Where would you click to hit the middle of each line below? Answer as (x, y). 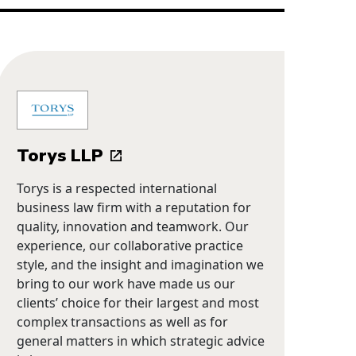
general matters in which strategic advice (141, 341)
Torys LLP (60, 155)
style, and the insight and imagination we (141, 264)
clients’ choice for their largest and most (138, 302)
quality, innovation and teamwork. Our (133, 226)
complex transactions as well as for (123, 321)
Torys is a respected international (117, 188)
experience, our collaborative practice (130, 245)
